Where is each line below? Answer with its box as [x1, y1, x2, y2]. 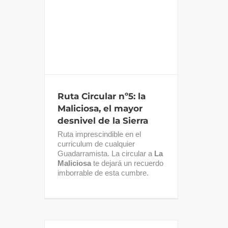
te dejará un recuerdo [91, 159, 163, 167]
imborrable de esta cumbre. [58, 168, 149, 177]
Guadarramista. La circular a [58, 149, 154, 158]
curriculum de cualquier [58, 139, 135, 148]
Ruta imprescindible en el [58, 130, 141, 138]
